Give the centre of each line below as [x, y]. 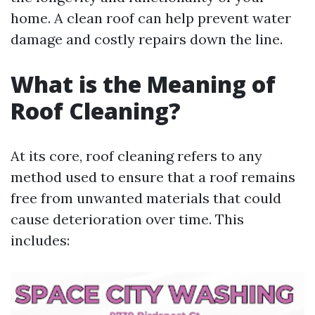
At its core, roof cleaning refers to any [136, 156]
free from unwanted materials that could [146, 198]
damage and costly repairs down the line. [147, 39]
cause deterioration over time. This [127, 219]
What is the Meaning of [143, 84]
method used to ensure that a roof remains [153, 177]
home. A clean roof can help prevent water [151, 18]
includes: [40, 240]
